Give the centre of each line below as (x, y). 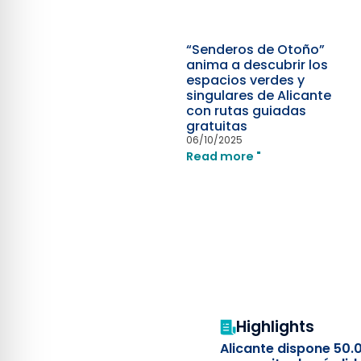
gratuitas (217, 126)
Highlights (276, 327)
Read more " (224, 156)
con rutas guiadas (247, 110)
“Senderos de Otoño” (256, 49)
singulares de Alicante (259, 95)
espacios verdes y (246, 80)
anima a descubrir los (257, 64)
